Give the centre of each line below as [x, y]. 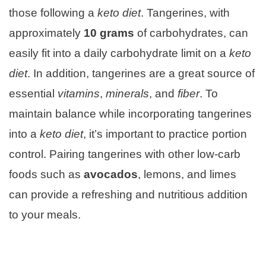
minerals [127, 93]
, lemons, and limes [187, 174]
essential [33, 93]
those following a [53, 12]
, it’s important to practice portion [165, 134]
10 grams [109, 33]
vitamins [79, 93]
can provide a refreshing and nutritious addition [128, 194]
